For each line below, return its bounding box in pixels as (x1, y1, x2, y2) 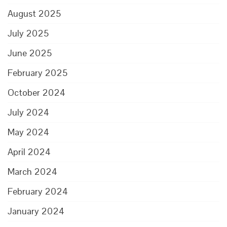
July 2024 (8, 106, 49, 118)
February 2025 (8, 67, 67, 79)
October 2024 (8, 87, 65, 98)
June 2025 (8, 47, 52, 59)
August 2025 (8, 8, 61, 19)
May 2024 (8, 126, 49, 138)
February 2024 (8, 185, 68, 197)
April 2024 (8, 146, 51, 158)
